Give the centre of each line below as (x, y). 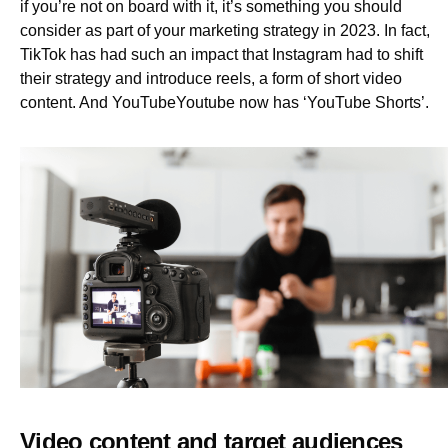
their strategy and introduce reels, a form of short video (211, 79)
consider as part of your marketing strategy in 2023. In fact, (225, 31)
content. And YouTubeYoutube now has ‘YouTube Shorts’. (226, 103)
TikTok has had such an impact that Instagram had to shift (221, 55)
